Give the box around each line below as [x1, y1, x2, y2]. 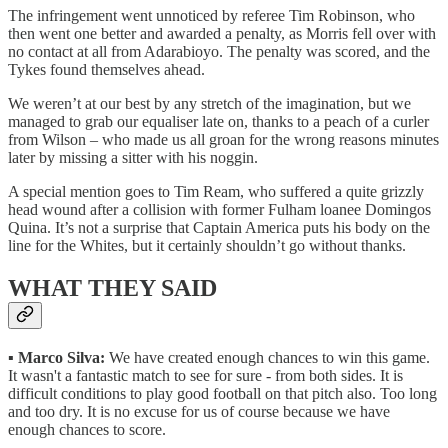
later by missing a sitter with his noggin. [8, 148, 258, 166]
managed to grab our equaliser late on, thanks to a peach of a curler [8, 112, 429, 130]
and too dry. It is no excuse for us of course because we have [8, 402, 390, 420]
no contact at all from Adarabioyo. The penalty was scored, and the [8, 42, 430, 60]
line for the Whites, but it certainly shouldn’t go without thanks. [8, 236, 406, 254]
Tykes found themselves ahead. [8, 60, 205, 78]
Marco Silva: [18, 348, 109, 366]
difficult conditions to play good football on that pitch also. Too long [8, 384, 437, 402]
